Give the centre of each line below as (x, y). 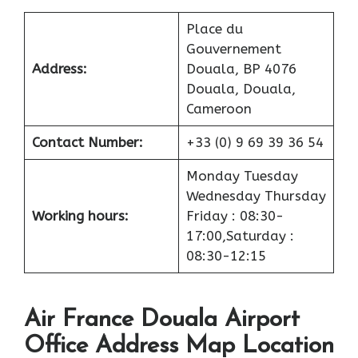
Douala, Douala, (241, 88)
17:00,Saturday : (240, 235)
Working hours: (80, 215)
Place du (214, 28)
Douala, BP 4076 (241, 68)
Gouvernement (233, 48)
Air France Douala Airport (162, 320)
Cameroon (219, 108)
